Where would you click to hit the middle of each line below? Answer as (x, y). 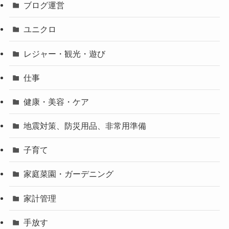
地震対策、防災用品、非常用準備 (85, 126)
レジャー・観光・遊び (65, 53)
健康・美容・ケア (56, 101)
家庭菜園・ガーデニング (69, 174)
